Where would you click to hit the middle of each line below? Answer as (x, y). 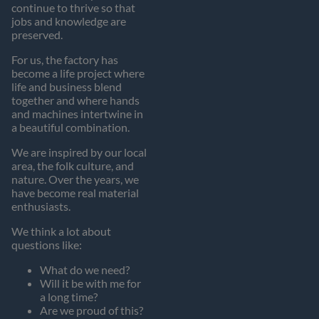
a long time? (69, 296)
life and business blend (67, 86)
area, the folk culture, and (73, 165)
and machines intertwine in (77, 113)
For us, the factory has (65, 59)
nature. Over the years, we (75, 179)
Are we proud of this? (91, 310)
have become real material (75, 192)
